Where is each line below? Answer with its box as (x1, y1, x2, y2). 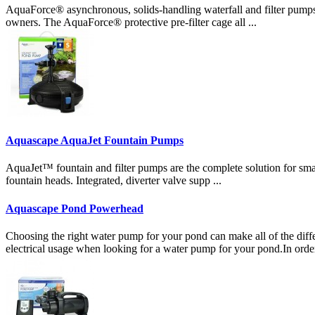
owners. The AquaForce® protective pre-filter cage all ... (6, 15, 257, 28)
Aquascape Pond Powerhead (6, 202, 143, 214)
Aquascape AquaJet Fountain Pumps (6, 134, 184, 147)
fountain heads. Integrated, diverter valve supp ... (6, 174, 221, 187)
